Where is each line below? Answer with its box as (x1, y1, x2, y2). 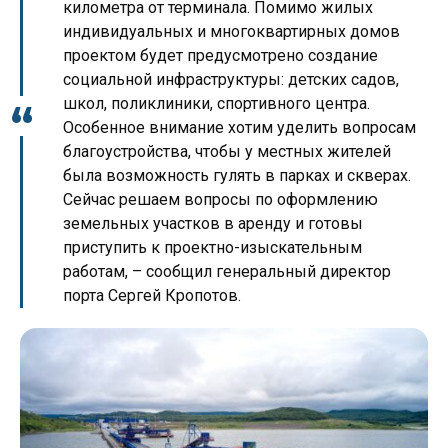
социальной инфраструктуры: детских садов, (63, 70, 399, 90)
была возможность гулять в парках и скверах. (63, 166, 411, 186)
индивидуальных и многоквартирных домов (63, 22, 400, 42)
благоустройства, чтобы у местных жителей (63, 142, 391, 162)
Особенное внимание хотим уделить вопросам (63, 118, 416, 138)
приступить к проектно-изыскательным (63, 238, 362, 258)
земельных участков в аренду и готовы (63, 214, 363, 234)
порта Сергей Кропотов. (63, 286, 241, 306)
